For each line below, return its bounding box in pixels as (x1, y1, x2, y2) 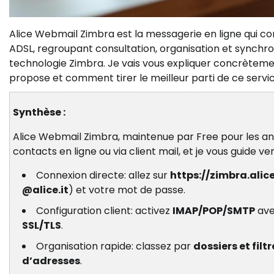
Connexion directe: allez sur (36, 168, 170, 183)
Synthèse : (13, 105, 65, 120)
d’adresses (22, 254, 80, 268)
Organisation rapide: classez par (36, 239, 193, 254)
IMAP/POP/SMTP (172, 204, 255, 218)
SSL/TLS (22, 218, 61, 233)
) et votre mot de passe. (68, 183, 185, 198)
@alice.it (22, 183, 68, 198)
